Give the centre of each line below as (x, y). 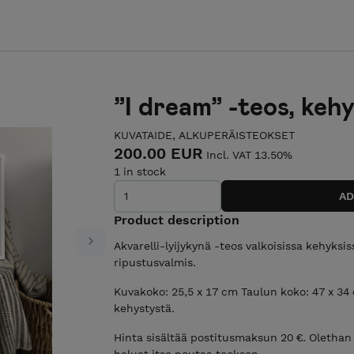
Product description (177, 220)
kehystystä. (144, 308)
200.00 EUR (158, 153)
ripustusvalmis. (155, 262)
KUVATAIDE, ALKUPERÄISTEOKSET (204, 135)
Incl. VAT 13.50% (249, 155)
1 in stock (140, 171)
